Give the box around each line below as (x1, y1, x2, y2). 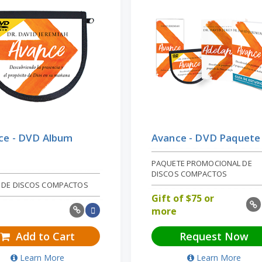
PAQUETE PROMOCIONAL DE (151, 157, 252, 168)
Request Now (180, 229, 249, 243)
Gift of (151, 191, 186, 205)
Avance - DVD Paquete (151, 130, 261, 144)
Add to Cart (12, 229, 75, 243)
